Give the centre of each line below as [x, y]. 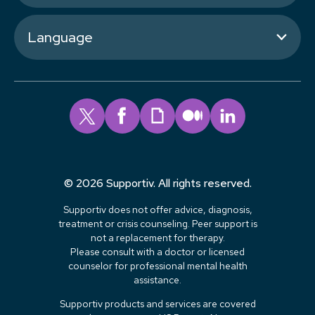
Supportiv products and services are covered [157, 303]
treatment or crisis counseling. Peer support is [157, 223]
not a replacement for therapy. [157, 237]
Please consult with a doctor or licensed [157, 251]
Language [60, 37]
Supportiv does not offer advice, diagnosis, [157, 209]
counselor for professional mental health [157, 265]
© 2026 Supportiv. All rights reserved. [157, 183]
